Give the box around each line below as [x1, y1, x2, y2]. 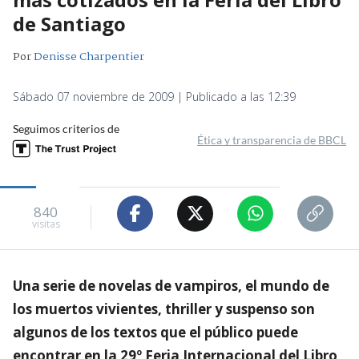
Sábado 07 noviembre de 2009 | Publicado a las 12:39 [13, 88, 296, 104]
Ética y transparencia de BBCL [197, 132, 346, 147]
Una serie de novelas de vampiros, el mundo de [13, 276, 329, 295]
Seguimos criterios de [13, 121, 119, 135]
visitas [31, 217, 60, 232]
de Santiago [13, 10, 126, 37]
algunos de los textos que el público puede [13, 322, 298, 341]
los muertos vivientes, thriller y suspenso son [13, 299, 315, 318]
